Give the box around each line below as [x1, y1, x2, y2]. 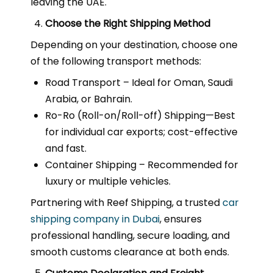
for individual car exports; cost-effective [45, 125, 238, 139]
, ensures [160, 212, 202, 226]
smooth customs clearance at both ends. [30, 245, 229, 259]
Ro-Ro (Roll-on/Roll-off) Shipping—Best [45, 108, 235, 122]
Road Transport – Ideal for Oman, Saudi [45, 76, 233, 90]
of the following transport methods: [30, 54, 201, 68]
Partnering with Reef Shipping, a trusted [30, 196, 222, 210]
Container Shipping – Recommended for [45, 158, 238, 172]
